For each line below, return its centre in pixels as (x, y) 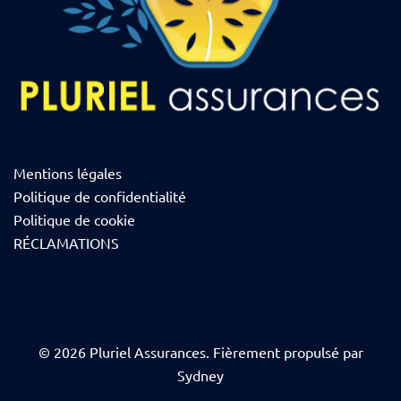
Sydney (200, 375)
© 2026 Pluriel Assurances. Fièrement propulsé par (200, 351)
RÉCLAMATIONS (66, 242)
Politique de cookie (74, 219)
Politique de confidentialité (100, 196)
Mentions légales (68, 172)
